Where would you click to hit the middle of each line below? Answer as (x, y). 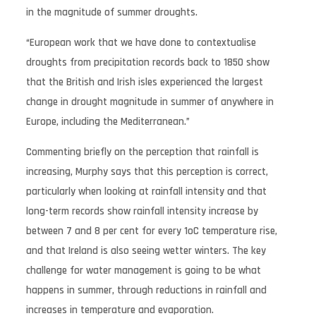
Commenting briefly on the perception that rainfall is (142, 152)
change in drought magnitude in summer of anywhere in (150, 102)
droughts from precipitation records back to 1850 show (147, 62)
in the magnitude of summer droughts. (111, 12)
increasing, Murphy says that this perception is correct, (147, 171)
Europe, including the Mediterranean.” (108, 121)
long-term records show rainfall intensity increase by (142, 211)
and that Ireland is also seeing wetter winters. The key (146, 250)
